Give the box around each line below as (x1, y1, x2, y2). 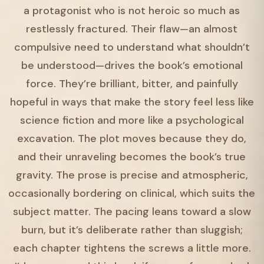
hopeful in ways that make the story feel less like (9, 95, 254, 110)
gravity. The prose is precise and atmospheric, (15, 168, 248, 183)
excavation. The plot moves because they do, (17, 131, 247, 146)
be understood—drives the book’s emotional (21, 58, 243, 73)
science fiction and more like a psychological (19, 113, 244, 128)
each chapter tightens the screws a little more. (12, 241, 251, 256)
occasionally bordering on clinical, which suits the (8, 186, 256, 201)
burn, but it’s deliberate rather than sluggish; (21, 223, 243, 237)
